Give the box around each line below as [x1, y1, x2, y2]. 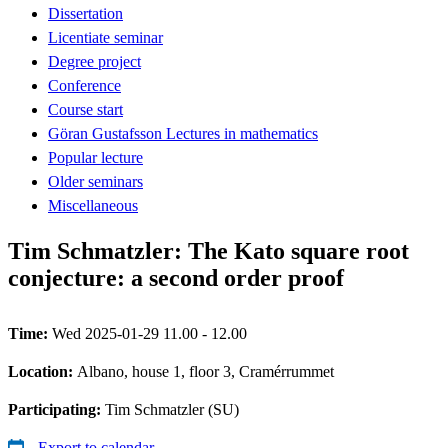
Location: [8, 362, 77, 380]
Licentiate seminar [48, 28, 163, 46]
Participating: [8, 400, 105, 418]
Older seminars [48, 172, 143, 190]
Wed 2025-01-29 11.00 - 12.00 [52, 324, 247, 342]
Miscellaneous [48, 196, 138, 214]
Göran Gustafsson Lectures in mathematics [48, 124, 318, 142]
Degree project [48, 52, 141, 70]
